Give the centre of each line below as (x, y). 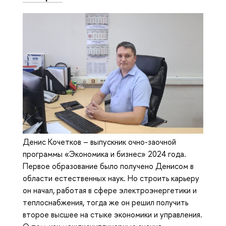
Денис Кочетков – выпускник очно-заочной (99, 142)
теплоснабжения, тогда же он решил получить (105, 202)
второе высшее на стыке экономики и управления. (112, 214)
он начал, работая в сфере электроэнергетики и (110, 190)
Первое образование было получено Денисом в (108, 166)
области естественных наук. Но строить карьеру (111, 178)
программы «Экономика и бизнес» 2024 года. (104, 154)
